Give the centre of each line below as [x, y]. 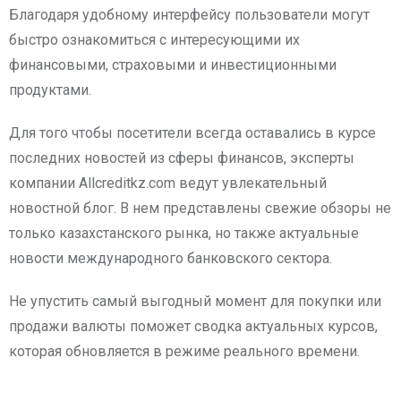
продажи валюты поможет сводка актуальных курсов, [193, 326]
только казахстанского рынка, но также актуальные [184, 233]
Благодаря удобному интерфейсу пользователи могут [189, 14]
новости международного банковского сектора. [171, 258]
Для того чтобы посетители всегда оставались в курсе [192, 132]
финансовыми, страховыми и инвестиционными [173, 64]
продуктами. [50, 90]
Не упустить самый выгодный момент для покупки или [195, 301]
